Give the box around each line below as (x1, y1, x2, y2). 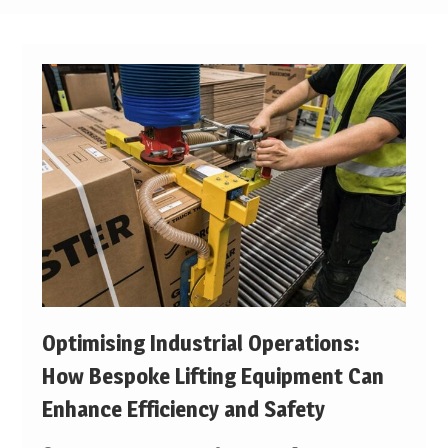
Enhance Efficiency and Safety (41, 396, 325, 423)
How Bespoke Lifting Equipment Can (41, 363, 384, 390)
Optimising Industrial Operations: (41, 330, 360, 357)
